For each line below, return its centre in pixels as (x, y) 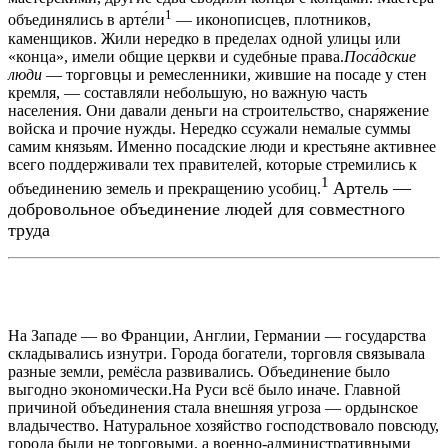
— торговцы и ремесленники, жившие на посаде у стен (234, 74)
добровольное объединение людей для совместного (206, 208)
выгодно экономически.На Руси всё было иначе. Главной (204, 389)
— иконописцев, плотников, (271, 20)
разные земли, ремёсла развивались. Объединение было (199, 371)
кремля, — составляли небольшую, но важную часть (187, 92)
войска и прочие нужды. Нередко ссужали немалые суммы (209, 128)
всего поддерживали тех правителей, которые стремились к (212, 164)
